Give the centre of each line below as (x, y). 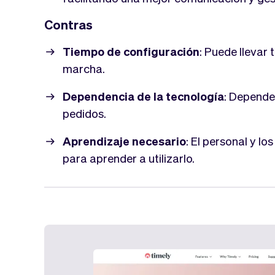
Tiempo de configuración (131, 51)
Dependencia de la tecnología (143, 95)
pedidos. (84, 113)
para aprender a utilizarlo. (129, 157)
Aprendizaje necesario (124, 140)
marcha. (84, 68)
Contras (68, 24)
